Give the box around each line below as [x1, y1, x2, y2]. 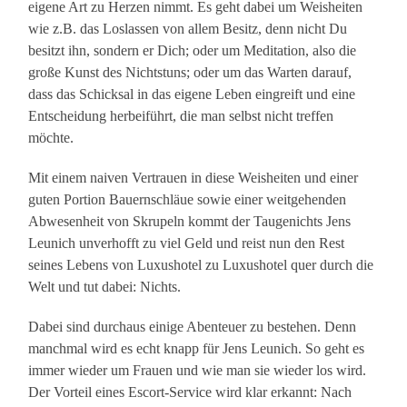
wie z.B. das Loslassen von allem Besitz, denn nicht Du [28, 21, 348, 37]
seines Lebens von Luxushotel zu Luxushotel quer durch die [28, 257, 374, 273]
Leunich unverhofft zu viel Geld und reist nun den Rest [28, 235, 345, 252]
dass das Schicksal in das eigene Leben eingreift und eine [28, 86, 356, 103]
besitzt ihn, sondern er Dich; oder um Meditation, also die [28, 43, 357, 59]
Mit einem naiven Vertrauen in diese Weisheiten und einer [28, 170, 359, 186]
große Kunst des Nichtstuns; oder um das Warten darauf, [28, 65, 352, 81]
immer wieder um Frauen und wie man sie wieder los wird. [28, 362, 367, 379]
